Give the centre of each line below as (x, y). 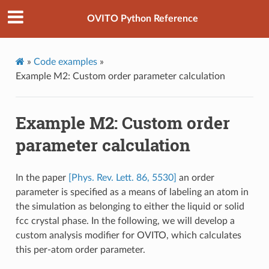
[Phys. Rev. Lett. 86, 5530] (122, 177)
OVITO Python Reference (142, 19)
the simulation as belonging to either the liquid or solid (130, 206)
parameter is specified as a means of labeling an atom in (132, 192)
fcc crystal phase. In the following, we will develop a (125, 221)
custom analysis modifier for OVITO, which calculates (128, 235)
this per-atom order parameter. (80, 249)
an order (195, 177)
